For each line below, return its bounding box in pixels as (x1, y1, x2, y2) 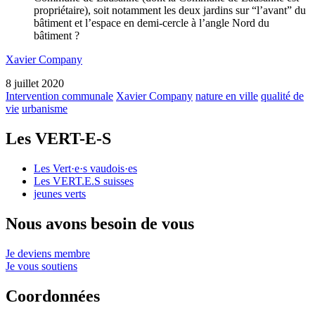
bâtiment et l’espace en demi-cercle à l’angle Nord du (34, 17, 269, 30)
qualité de (261, 90, 304, 103)
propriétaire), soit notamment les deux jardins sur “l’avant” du (34, 4, 306, 17)
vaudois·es (90, 162, 137, 174)
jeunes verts (34, 187, 86, 200)
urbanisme (22, 103, 67, 115)
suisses (101, 174, 134, 187)
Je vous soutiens (6, 259, 77, 272)
